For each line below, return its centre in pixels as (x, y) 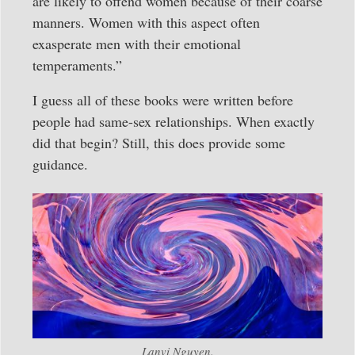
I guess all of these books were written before (163, 99)
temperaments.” (77, 65)
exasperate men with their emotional (137, 44)
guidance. (60, 164)
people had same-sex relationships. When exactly (174, 121)
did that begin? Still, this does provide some (159, 142)
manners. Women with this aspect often (146, 23)
